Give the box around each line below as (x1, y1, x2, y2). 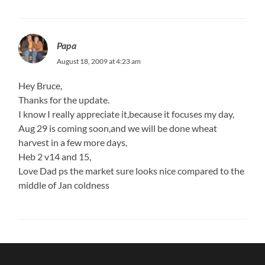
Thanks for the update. (18, 93, 110, 105)
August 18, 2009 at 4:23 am (57, 56, 141, 66)
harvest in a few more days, (18, 136, 128, 148)
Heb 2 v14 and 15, (18, 150, 92, 162)
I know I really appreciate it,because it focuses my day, (18, 108, 235, 119)
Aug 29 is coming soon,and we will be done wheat (18, 122, 218, 134)
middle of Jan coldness (18, 179, 110, 190)
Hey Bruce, (18, 79, 63, 91)
